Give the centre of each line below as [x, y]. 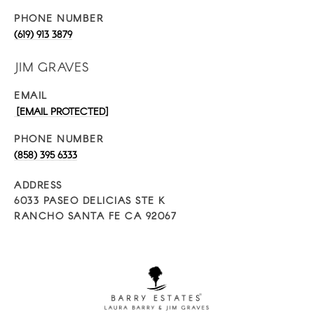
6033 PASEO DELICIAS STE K [90, 200]
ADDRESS [38, 185]
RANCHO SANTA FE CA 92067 [95, 216]
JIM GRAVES [52, 67]
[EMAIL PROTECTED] [61, 111]
